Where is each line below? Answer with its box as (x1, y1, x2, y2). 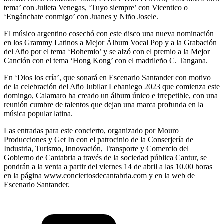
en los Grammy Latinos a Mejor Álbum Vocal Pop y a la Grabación (4, 38, 217, 47)
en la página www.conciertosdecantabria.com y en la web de (4, 171, 195, 180)
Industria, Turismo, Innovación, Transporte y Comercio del (4, 144, 189, 153)
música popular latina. (4, 109, 73, 118)
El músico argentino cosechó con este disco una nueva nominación (4, 29, 214, 38)
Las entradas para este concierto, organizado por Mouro (4, 126, 179, 135)
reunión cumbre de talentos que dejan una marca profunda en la (4, 100, 203, 109)
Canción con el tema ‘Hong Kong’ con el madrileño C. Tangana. (4, 56, 208, 65)
